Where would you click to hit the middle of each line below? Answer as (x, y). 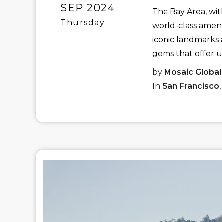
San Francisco (191, 86)
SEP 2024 (87, 8)
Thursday (83, 23)
